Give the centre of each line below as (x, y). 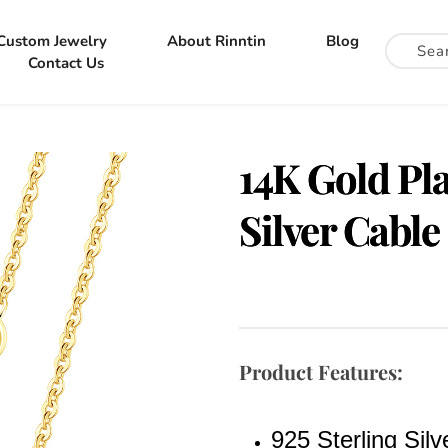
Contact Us (66, 63)
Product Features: (321, 371)
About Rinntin (216, 41)
